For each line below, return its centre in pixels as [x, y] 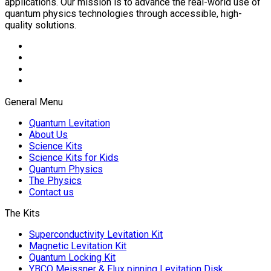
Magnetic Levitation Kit [78, 246]
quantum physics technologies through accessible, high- [123, 13]
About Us [48, 134]
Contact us [51, 192]
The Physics [55, 180]
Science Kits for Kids [74, 157]
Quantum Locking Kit [72, 257]
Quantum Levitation [70, 123]
